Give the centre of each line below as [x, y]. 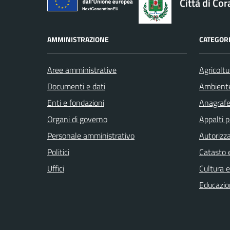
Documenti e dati [76, 87]
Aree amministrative [82, 70]
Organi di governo [77, 119]
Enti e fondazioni [76, 103]
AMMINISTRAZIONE [78, 40]
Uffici [56, 169]
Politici [58, 152]
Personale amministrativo [91, 136]
